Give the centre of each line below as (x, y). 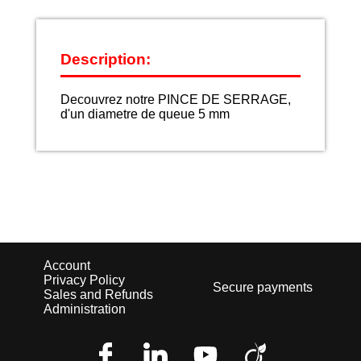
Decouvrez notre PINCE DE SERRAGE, (175, 99)
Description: (105, 59)
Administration (85, 309)
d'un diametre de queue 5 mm (145, 114)
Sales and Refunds (98, 295)
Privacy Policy (84, 280)
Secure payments (263, 288)
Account (67, 266)
